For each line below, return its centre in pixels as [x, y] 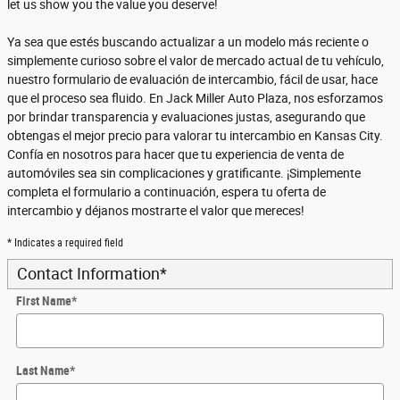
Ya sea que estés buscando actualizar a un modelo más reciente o [188, 42]
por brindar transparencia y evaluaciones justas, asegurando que [186, 117]
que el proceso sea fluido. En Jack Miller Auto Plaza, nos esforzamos [195, 98]
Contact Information [88, 274]
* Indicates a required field [65, 242]
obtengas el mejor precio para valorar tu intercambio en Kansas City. [195, 135]
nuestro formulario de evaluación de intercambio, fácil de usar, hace [192, 79]
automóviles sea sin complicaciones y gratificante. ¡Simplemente [184, 173]
